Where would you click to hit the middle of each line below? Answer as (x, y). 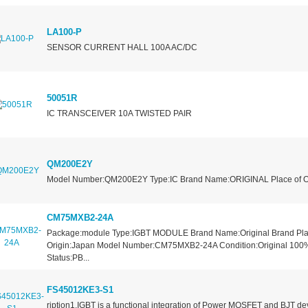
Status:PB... (68, 258)
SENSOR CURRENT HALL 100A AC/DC (122, 48)
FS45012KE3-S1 (80, 290)
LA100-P (64, 32)
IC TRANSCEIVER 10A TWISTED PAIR (119, 114)
